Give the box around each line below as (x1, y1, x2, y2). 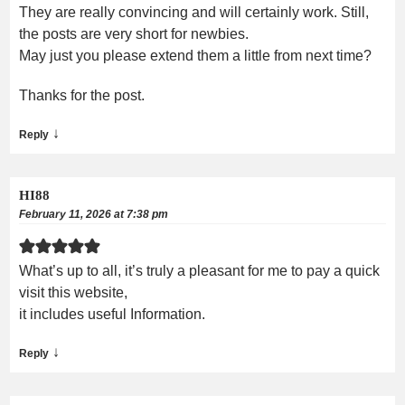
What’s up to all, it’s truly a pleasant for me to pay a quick (19, 262, 380, 278)
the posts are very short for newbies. (19, 25, 249, 42)
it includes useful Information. (19, 306, 205, 322)
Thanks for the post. (19, 87, 145, 103)
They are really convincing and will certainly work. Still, (19, 4, 369, 20)
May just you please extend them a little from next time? (19, 47, 372, 63)
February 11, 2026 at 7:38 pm (19, 207, 168, 221)
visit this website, (19, 284, 127, 300)
